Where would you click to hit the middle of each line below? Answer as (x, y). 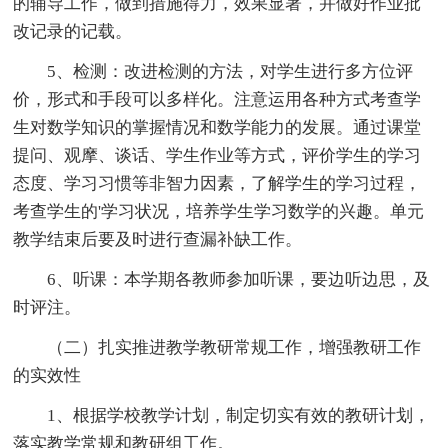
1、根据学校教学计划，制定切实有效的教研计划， (222, 415)
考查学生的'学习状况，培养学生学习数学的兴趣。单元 (219, 211)
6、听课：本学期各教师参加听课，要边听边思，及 (222, 279)
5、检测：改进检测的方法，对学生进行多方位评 (213, 71)
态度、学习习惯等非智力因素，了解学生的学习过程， (217, 183)
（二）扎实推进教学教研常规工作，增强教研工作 (217, 347)
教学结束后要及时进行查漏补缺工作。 (158, 239)
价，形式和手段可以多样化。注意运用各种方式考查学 (217, 99)
